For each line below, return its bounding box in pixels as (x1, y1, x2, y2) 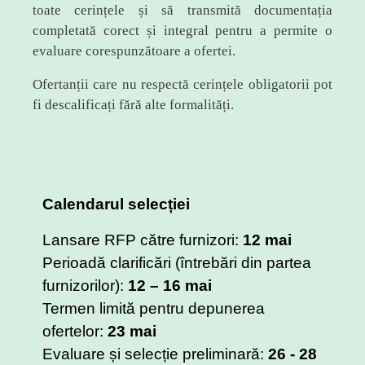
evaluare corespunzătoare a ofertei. (33, 43, 235, 59)
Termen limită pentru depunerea (42, 300, 265, 317)
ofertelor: (42, 323, 108, 340)
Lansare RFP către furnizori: (42, 231, 243, 248)
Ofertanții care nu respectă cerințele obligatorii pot (33, 77, 332, 92)
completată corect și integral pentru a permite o (33, 23, 332, 38)
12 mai (243, 231, 292, 248)
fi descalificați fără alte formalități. (33, 97, 234, 112)
